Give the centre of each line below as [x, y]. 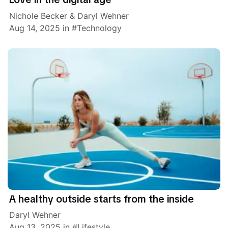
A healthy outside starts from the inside [102, 199]
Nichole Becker [38, 16]
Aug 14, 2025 [35, 28]
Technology [99, 28]
